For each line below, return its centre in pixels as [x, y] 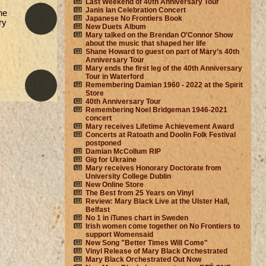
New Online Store [114, 185]
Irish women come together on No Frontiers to [162, 227]
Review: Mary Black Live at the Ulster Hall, [157, 202]
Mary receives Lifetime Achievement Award [159, 127]
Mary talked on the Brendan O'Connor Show [159, 35]
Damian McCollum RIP [123, 152]
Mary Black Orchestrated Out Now [143, 260]
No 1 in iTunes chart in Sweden [137, 218]
